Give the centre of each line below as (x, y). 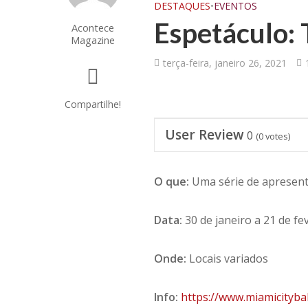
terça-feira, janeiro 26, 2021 (225, 63)
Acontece (92, 27)
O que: (172, 181)
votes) (277, 136)
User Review (205, 135)
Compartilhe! (92, 104)
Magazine (92, 40)
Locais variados (229, 258)
